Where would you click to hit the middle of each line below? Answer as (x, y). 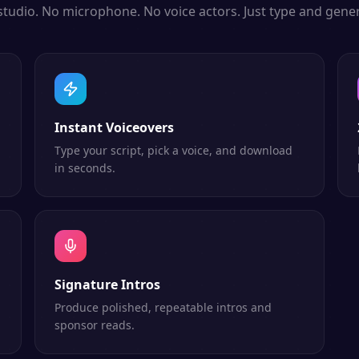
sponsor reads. (94, 325)
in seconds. (85, 168)
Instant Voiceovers (114, 127)
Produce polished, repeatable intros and (163, 307)
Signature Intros (107, 284)
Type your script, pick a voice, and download (173, 150)
